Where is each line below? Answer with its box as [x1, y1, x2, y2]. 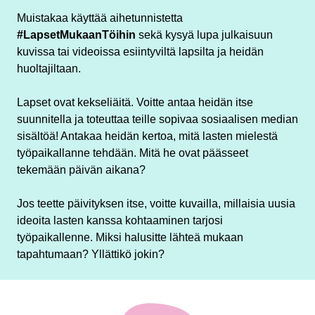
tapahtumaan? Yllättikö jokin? [17, 247, 165, 260]
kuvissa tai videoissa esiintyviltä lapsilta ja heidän [17, 45, 264, 58]
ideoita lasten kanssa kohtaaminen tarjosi [17, 214, 223, 226]
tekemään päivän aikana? [17, 163, 146, 176]
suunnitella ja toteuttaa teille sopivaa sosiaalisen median [17, 112, 298, 125]
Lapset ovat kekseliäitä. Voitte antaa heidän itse [17, 96, 253, 108]
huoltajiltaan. [17, 62, 81, 75]
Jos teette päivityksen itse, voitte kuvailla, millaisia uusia [17, 197, 295, 210]
